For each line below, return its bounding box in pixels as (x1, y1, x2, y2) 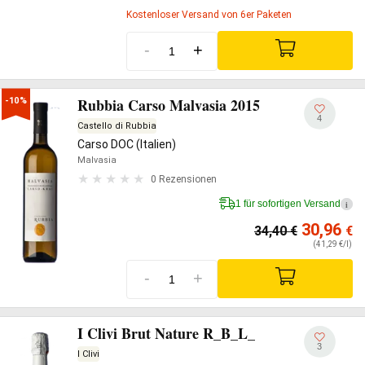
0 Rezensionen (151, 173, 217, 185)
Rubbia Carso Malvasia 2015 (77, 95, 260, 116)
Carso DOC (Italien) (77, 138, 176, 151)
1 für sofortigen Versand (235, 198, 341, 209)
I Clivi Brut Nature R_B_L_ (77, 322, 255, 344)
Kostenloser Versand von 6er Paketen (126, 8, 292, 20)
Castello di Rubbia (77, 121, 156, 131)
